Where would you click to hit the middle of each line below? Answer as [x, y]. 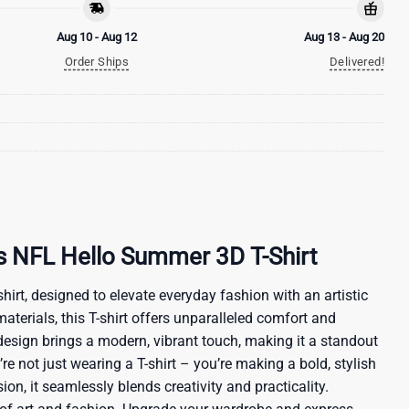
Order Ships [97, 61]
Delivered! [357, 61]
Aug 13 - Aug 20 [344, 37]
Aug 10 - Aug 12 [97, 37]
